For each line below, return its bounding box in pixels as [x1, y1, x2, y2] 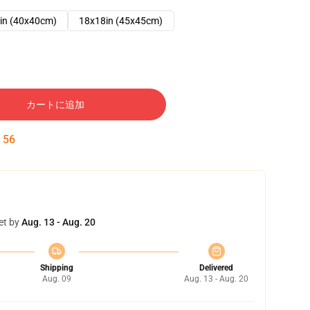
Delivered [199, 263, 233, 273]
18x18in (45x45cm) [79, 15, 163, 26]
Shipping [39, 263, 73, 273]
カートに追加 [26, 99, 84, 110]
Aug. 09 [42, 274, 71, 284]
